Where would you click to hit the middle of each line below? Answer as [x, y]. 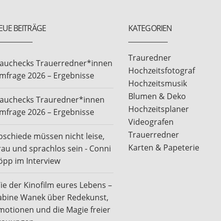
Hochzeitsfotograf [162, 70]
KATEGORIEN [150, 28]
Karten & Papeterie [164, 147]
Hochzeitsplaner [159, 109]
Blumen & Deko [157, 96]
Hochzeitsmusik [158, 83]
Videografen [151, 122]
